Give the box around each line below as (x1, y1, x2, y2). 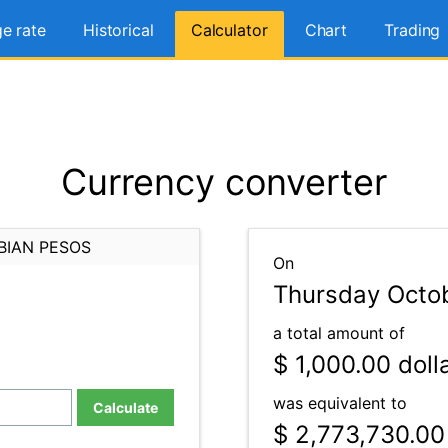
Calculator (190, 20, 268, 40)
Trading (384, 20, 441, 40)
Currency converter (61, 160, 387, 204)
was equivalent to (273, 393, 407, 413)
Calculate (93, 399, 158, 416)
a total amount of (273, 323, 405, 343)
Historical (82, 20, 154, 40)
